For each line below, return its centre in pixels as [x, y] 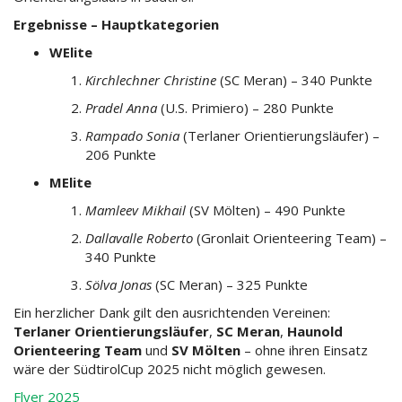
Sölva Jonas [118, 285]
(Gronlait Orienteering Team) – [290, 238]
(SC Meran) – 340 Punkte [294, 80]
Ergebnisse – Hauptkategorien [116, 25]
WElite [71, 52]
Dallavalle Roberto [139, 238]
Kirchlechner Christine [151, 80]
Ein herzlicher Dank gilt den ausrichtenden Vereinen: [172, 313]
